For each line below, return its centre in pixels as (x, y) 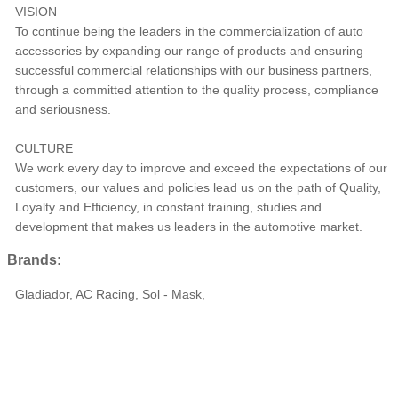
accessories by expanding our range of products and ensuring (189, 51)
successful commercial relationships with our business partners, (194, 71)
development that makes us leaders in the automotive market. (189, 227)
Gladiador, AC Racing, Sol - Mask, (110, 295)
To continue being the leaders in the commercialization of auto (189, 32)
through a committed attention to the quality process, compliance (197, 90)
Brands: (34, 260)
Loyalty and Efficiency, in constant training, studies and (168, 207)
